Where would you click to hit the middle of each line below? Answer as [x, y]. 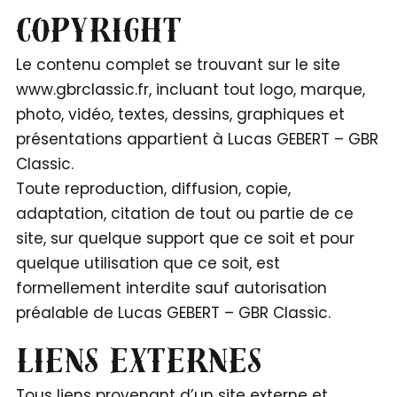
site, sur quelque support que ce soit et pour [185, 238]
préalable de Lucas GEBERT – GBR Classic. [173, 312]
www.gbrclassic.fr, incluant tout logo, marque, [190, 89]
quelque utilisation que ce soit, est [148, 263]
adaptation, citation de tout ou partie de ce [184, 213]
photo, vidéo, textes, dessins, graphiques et [180, 114]
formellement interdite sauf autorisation [171, 288]
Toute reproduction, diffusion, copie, [153, 188]
